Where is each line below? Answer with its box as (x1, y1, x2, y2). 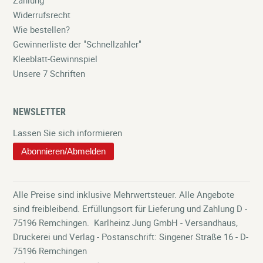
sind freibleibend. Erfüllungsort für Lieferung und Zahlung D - (13, 202, 248, 214)
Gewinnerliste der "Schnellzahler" (13, 38, 142, 50)
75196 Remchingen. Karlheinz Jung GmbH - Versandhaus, (13, 216, 238, 228)
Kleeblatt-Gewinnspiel (13, 52, 98, 65)
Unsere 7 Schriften (13, 67, 86, 79)
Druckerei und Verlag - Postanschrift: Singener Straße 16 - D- (13, 230, 249, 242)
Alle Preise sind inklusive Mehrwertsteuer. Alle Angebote (13, 188, 235, 200)
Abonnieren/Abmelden (21, 146, 106, 157)
